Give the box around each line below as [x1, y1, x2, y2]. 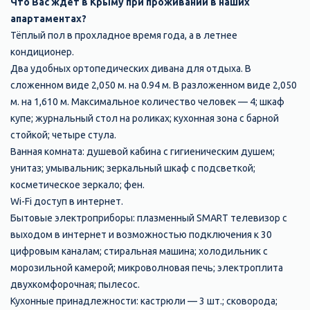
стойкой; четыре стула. [10, 129, 116, 141]
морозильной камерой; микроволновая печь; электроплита [10, 262, 283, 274]
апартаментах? [10, 13, 86, 25]
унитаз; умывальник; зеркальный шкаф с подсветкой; [10, 163, 255, 174]
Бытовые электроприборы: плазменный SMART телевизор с [10, 212, 287, 224]
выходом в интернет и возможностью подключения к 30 [10, 229, 272, 241]
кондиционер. [10, 46, 74, 58]
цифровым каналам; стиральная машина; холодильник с [10, 246, 268, 257]
